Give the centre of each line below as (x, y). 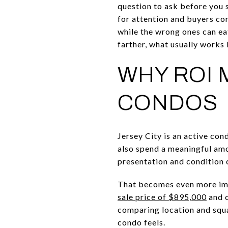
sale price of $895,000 (162, 196)
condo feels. (141, 222)
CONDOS (168, 103)
